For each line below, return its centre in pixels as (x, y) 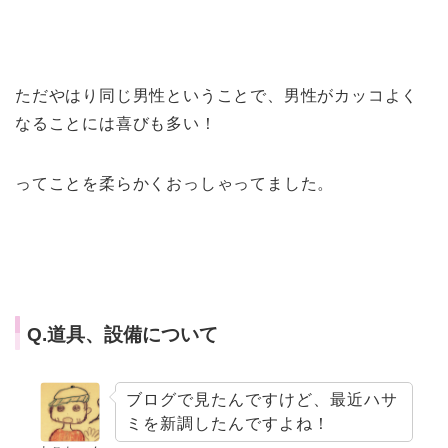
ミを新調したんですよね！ (228, 423)
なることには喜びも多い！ (116, 124)
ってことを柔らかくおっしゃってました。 (175, 184)
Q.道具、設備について (122, 334)
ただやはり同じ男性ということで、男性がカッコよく (217, 96)
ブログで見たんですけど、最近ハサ (262, 399)
